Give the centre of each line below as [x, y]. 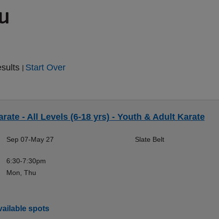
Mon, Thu [21, 173]
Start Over [45, 67]
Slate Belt [149, 139]
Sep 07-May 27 [30, 139]
